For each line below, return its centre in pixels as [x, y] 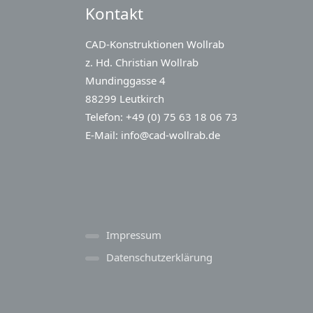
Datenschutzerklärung [159, 257]
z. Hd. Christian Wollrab [142, 63]
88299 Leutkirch [125, 99]
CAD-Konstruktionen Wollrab [155, 44]
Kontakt [114, 14]
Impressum [134, 235]
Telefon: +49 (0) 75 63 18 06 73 [161, 117]
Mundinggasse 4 [125, 81]
